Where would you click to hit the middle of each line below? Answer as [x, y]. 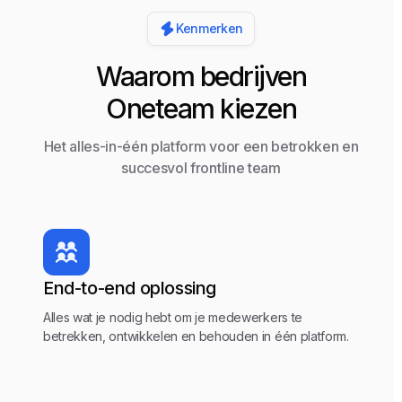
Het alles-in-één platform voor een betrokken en [201, 146]
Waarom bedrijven [201, 76]
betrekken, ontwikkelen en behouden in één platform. [196, 336]
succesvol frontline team [201, 168]
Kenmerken [210, 28]
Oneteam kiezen [201, 109]
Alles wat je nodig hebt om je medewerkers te [173, 317]
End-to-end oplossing [130, 288]
